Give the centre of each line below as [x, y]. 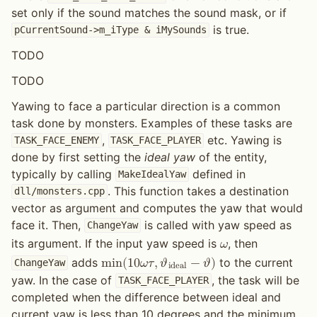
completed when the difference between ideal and [146, 297]
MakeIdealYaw [152, 174]
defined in [217, 174]
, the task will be [255, 280]
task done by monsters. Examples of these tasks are [152, 123]
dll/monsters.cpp [59, 191]
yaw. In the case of [63, 280]
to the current [254, 262]
